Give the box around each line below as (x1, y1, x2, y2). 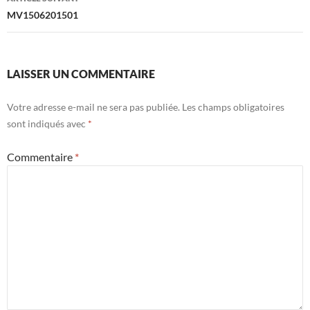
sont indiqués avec (7, 118, 88, 130)
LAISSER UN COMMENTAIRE (7, 67, 155, 81)
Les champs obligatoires (182, 101, 284, 113)
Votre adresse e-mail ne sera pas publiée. (7, 101, 180, 113)
